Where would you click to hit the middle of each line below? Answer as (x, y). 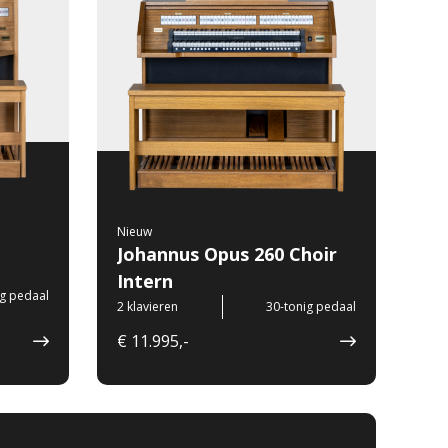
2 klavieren (147, 307)
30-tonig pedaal (311, 307)
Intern (145, 281)
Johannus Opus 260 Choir (227, 254)
